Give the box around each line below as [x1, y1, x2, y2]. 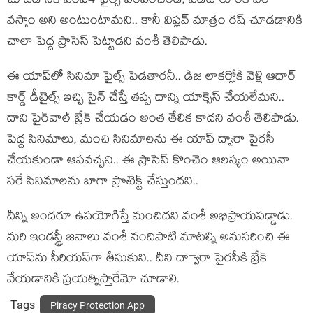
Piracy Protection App [50, 300, 145, 312]
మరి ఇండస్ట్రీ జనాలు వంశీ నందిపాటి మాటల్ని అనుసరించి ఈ [7, 228, 290, 249]
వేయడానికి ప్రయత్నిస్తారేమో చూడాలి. [7, 270, 180, 291]
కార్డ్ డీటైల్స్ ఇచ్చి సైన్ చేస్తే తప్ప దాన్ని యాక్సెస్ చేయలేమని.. [7, 89, 284, 110]
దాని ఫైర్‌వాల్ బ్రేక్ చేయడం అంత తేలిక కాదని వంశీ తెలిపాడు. [7, 110, 299, 131]
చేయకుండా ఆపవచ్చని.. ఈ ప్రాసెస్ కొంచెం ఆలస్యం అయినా [7, 152, 290, 173]
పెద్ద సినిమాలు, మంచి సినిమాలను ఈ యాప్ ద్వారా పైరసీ [7, 131, 275, 152]
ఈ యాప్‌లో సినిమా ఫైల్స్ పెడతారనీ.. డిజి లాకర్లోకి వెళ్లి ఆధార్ [7, 68, 296, 89]
